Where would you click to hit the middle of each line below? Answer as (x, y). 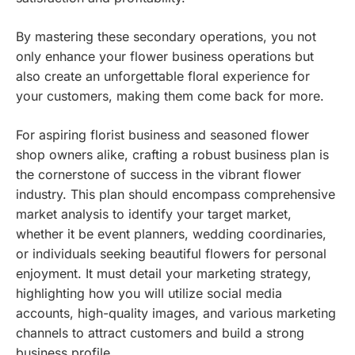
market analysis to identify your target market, (154, 214)
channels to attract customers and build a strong (160, 333)
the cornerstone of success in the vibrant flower (158, 175)
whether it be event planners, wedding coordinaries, (171, 234)
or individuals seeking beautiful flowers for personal (171, 254)
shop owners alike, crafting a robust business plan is (172, 155)
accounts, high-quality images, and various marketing (176, 313)
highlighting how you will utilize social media (149, 294)
